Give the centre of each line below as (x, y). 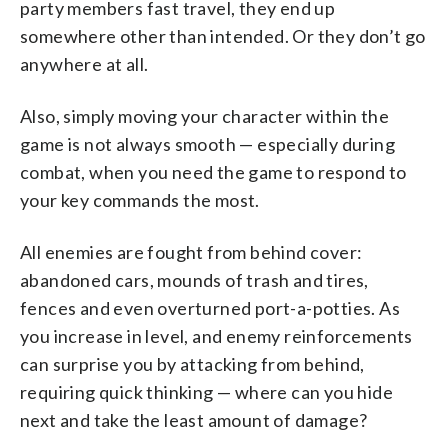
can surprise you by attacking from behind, (192, 364)
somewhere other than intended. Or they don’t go (223, 36)
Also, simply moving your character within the (204, 116)
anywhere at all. (84, 64)
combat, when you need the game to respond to (213, 172)
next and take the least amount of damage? (194, 420)
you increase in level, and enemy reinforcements (216, 336)
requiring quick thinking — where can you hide (206, 392)
